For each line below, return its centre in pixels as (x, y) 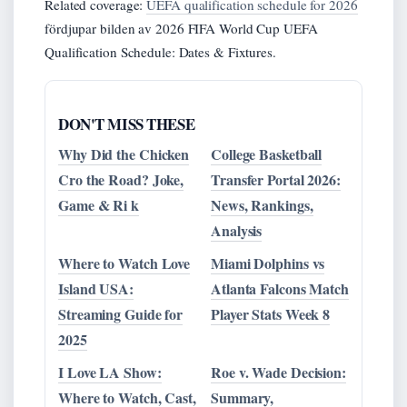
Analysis (237, 230)
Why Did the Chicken (124, 154)
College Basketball (267, 154)
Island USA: (96, 288)
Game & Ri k (99, 204)
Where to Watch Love (124, 263)
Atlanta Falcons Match (280, 288)
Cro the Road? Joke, (121, 179)
